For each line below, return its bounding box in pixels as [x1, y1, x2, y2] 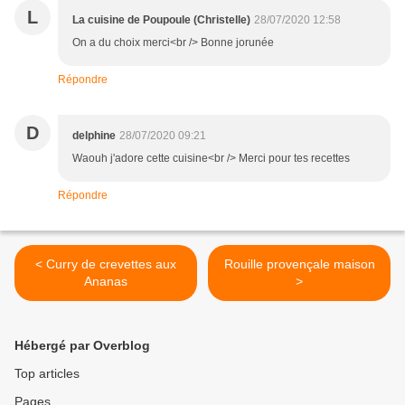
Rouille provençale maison [223, 257, 375, 272]
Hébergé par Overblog [14, 338, 150, 353]
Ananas [84, 274, 127, 289]
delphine [72, 129, 116, 143]
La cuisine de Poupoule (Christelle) [72, 14, 250, 27]
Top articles [14, 366, 80, 381]
